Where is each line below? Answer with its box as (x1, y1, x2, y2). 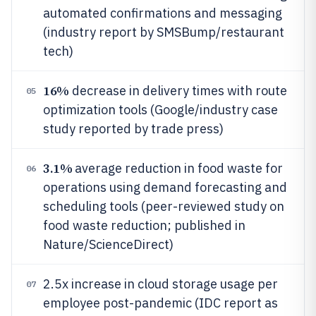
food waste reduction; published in (43, 217, 245, 233)
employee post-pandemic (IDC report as (43, 295, 278, 311)
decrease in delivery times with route (68, 83, 287, 99)
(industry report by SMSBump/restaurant (43, 24, 284, 40)
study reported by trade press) (43, 121, 224, 137)
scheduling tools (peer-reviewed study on (43, 198, 284, 214)
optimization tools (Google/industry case (43, 102, 278, 118)
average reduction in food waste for (72, 160, 284, 176)
